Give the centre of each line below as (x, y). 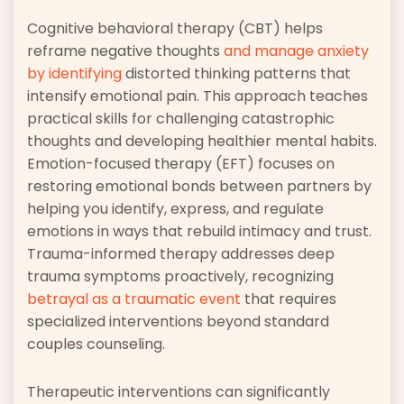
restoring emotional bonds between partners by (199, 187)
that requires (289, 299)
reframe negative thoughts (125, 51)
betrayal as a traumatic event (134, 299)
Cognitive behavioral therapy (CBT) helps (175, 29)
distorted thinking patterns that (236, 74)
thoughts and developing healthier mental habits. (202, 142)
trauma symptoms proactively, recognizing (180, 277)
